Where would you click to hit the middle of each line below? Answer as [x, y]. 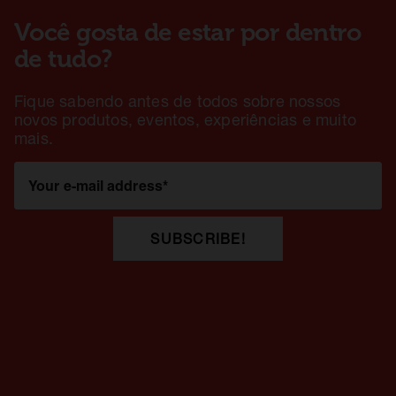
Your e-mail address [95, 186]
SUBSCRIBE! [198, 239]
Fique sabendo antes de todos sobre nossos [178, 102]
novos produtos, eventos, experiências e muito [186, 120]
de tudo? [63, 60]
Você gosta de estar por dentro [188, 33]
